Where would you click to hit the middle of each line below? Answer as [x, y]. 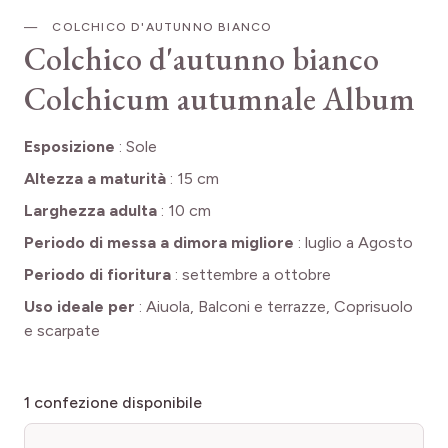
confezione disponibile [118, 403]
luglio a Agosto [359, 243]
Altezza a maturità [95, 179]
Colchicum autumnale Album [219, 99]
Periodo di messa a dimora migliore [159, 243]
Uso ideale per [79, 307]
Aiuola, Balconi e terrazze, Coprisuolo [279, 307]
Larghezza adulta [90, 211]
